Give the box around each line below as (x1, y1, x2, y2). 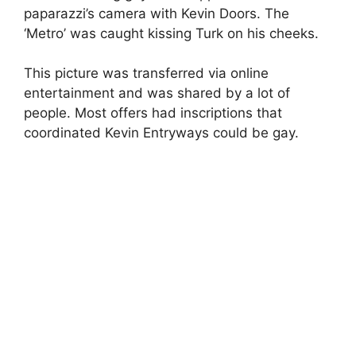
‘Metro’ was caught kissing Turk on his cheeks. (24, 25, 319, 41)
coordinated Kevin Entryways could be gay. (24, 125, 299, 141)
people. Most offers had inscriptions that (24, 105, 282, 121)
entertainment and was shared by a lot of (24, 85, 290, 101)
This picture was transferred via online (24, 65, 269, 81)
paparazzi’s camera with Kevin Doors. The (24, 5, 289, 21)
